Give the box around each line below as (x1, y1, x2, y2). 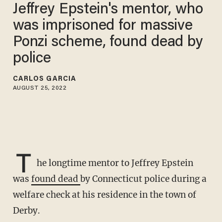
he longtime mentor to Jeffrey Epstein (36, 158, 193, 169)
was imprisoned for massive (12, 18, 193, 34)
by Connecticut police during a (80, 173, 207, 185)
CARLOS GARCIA (12, 75, 77, 83)
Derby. (12, 205, 40, 217)
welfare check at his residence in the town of (12, 189, 196, 201)
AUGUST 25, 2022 (12, 85, 67, 91)
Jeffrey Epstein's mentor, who (12, 2, 203, 17)
